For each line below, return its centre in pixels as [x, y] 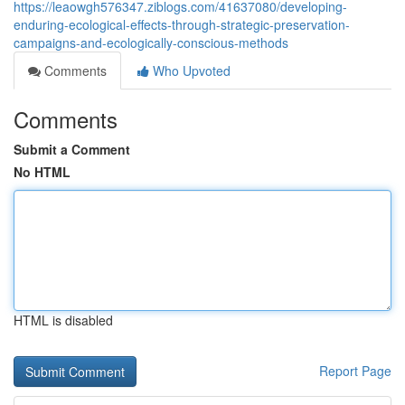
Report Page [355, 371]
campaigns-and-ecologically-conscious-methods [151, 42]
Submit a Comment [72, 149]
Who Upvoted [190, 71]
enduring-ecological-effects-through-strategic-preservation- [182, 24]
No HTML [42, 172]
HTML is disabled [63, 320]
